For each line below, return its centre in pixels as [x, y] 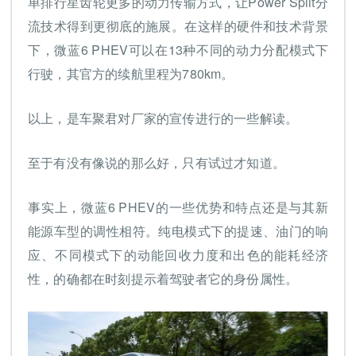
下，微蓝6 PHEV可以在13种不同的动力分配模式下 [178, 49]
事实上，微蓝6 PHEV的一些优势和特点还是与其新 [178, 207]
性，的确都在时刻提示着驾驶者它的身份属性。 [163, 278]
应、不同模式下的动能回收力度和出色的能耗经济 [178, 254]
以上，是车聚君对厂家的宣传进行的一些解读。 [163, 118]
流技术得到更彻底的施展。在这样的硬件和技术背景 [178, 25]
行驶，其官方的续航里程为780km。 [131, 73]
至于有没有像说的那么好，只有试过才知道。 [157, 162]
